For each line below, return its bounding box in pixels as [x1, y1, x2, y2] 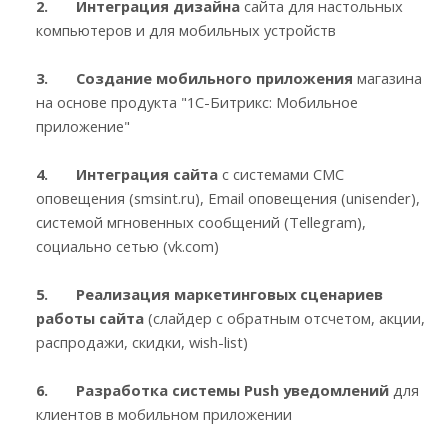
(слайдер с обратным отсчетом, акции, [144, 307, 425, 328]
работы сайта [36, 307, 144, 328]
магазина [353, 67, 422, 88]
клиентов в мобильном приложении [36, 403, 292, 424]
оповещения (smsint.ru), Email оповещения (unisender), [36, 187, 420, 208]
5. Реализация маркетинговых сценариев [36, 283, 383, 304]
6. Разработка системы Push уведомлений [36, 379, 389, 400]
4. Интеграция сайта [36, 163, 218, 184]
